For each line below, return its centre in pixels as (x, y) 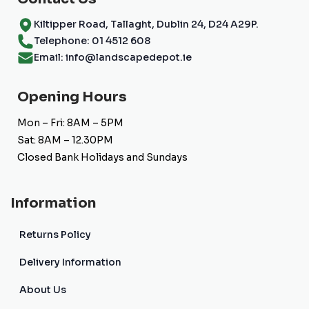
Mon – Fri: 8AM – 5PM (70, 122)
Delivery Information (70, 262)
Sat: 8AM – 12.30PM (65, 140)
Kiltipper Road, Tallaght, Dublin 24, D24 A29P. (146, 24)
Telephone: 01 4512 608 (92, 41)
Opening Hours (72, 97)
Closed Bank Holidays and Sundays (102, 157)
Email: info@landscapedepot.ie (113, 58)
